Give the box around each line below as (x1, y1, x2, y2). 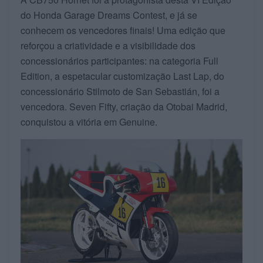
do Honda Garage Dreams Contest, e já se (21, 8, 197, 22)
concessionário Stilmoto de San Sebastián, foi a (21, 84, 220, 98)
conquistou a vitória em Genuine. (21, 114, 157, 129)
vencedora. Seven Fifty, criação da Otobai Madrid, (21, 99, 227, 113)
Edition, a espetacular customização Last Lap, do (21, 69, 224, 83)
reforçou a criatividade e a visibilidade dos (21, 38, 195, 52)
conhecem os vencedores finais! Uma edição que (21, 23, 225, 37)
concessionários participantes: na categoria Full (21, 53, 218, 68)
